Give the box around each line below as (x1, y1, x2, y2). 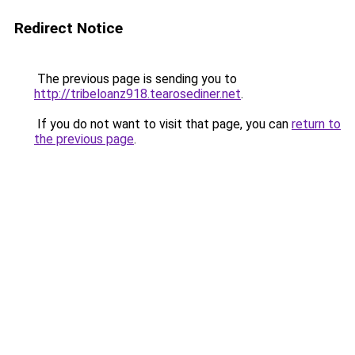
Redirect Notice (14, 19, 123, 37)
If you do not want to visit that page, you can (34, 116, 292, 132)
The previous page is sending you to (34, 71, 237, 86)
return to (292, 116, 341, 132)
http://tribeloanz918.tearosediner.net (34, 86, 241, 101)
